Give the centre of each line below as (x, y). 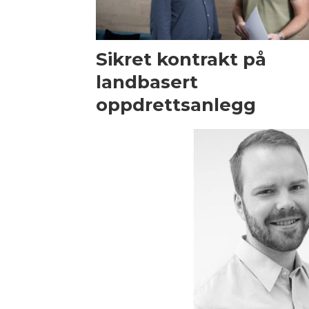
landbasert (147, 82)
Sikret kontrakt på (181, 59)
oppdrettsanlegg (176, 104)
